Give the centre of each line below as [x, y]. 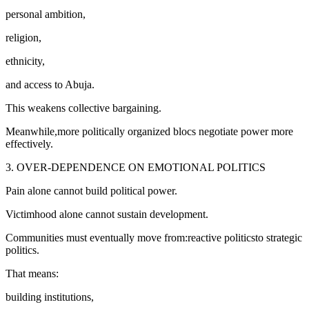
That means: [32, 273]
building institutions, [50, 297]
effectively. [29, 143]
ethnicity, [25, 61]
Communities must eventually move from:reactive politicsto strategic [154, 237]
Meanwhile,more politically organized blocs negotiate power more [149, 131]
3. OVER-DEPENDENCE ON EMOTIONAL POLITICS [136, 167]
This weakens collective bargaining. [83, 108]
